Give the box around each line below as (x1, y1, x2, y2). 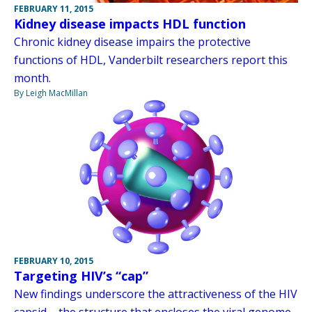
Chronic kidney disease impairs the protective (14, 34, 251, 49)
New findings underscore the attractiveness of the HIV (14, 286, 297, 302)
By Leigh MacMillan (14, 87, 88, 99)
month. (14, 70, 51, 86)
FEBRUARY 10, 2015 (14, 254, 93, 267)
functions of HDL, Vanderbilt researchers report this (14, 52, 288, 68)
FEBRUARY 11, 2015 (14, 3, 93, 15)
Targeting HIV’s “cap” (14, 267, 148, 284)
